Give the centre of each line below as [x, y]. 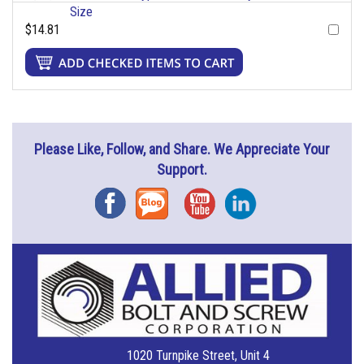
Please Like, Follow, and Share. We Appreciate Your [182, 149]
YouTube [213, 198]
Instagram [258, 198]
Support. [182, 170]
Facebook [127, 198]
